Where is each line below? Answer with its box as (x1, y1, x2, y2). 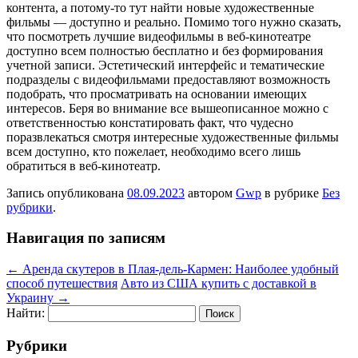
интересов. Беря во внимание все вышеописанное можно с (6, 101, 328, 115)
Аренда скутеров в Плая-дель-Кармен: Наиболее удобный (19, 262, 339, 276)
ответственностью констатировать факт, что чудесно (6, 115, 293, 129)
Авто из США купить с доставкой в (121, 276, 316, 291)
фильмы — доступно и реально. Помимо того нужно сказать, (6, 14, 341, 29)
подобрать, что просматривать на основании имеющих (6, 86, 307, 101)
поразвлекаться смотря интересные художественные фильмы (6, 129, 339, 144)
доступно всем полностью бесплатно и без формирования (6, 43, 323, 58)
